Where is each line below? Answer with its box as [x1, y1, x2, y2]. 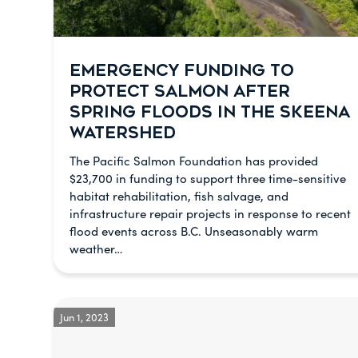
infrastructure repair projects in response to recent [70, 205, 351, 221]
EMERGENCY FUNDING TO [70, 62, 294, 80]
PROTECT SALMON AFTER [70, 82, 290, 101]
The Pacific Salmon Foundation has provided [70, 153, 318, 169]
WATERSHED [70, 124, 176, 142]
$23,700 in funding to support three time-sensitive [70, 170, 346, 186]
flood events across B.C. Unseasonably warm [70, 223, 318, 239]
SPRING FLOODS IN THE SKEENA [70, 103, 350, 121]
